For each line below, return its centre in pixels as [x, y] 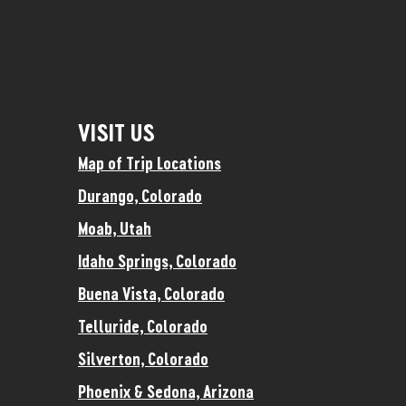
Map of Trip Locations [150, 163]
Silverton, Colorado [143, 358]
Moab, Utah [115, 228]
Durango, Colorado [140, 195]
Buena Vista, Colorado [151, 293]
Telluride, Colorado [143, 326]
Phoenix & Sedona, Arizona [166, 391]
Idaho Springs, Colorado [157, 261]
